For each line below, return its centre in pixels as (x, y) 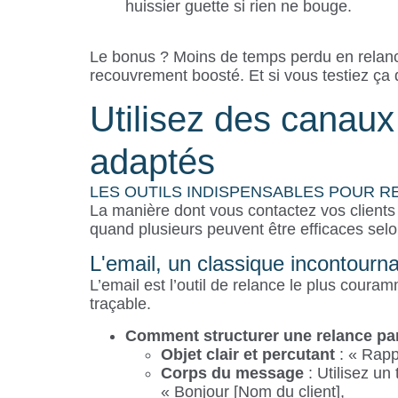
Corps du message (232, 373)
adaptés (152, 162)
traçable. (120, 304)
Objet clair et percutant (247, 354)
